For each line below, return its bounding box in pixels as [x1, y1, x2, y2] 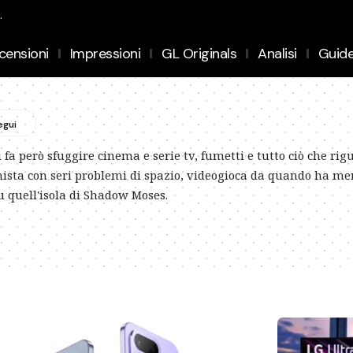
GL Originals [162, 43, 237, 63]
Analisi [258, 43, 297, 63]
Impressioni [69, 43, 141, 63]
